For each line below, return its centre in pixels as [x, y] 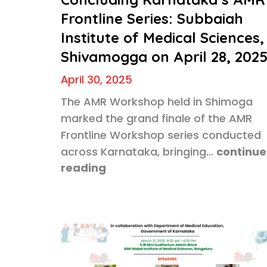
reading [83, 168]
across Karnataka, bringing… [137, 152]
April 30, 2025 [97, 80]
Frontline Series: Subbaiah [152, 18]
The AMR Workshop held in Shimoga [157, 102]
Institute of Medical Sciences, [162, 38]
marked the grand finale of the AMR [156, 118]
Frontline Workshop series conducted [161, 135]
